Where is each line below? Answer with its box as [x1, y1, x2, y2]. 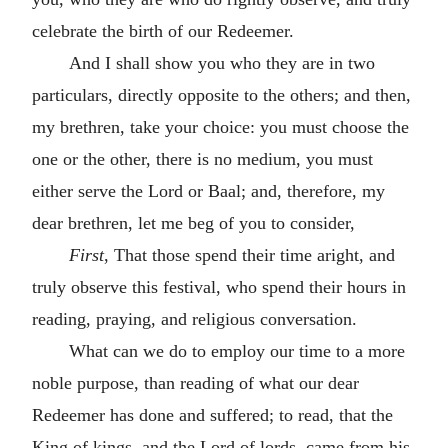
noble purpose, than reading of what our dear [32, 372, 359, 393]
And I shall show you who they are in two [68, 52, 375, 73]
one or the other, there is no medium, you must [32, 148, 373, 169]
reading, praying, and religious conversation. [32, 308, 357, 329]
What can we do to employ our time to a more [68, 340, 405, 361]
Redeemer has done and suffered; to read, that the [32, 404, 393, 425]
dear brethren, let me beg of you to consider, [32, 212, 355, 233]
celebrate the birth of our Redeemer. [32, 20, 294, 41]
